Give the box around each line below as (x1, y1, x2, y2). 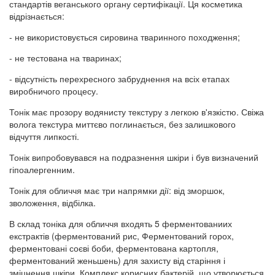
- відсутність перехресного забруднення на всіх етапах (9, 72, 230, 85)
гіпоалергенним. (9, 163, 75, 176)
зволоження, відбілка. (9, 196, 96, 209)
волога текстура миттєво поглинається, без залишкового (9, 118, 236, 131)
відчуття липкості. (9, 130, 79, 143)
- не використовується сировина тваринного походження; (9, 31, 240, 44)
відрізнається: (9, 10, 64, 23)
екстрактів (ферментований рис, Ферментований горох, (9, 230, 234, 242)
